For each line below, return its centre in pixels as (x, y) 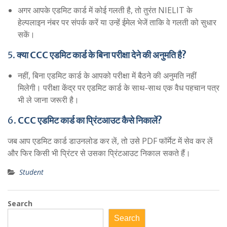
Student (31, 172)
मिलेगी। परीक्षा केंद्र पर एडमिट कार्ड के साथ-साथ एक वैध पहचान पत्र (119, 87)
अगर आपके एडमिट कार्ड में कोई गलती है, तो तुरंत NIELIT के (105, 10)
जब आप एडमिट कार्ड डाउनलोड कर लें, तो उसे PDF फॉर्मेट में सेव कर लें (110, 141)
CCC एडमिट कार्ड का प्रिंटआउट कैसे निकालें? (90, 120)
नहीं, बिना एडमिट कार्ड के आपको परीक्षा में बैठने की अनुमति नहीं (107, 75)
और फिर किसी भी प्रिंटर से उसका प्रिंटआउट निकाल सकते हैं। (99, 153)
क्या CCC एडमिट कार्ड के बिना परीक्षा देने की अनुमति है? (102, 55)
